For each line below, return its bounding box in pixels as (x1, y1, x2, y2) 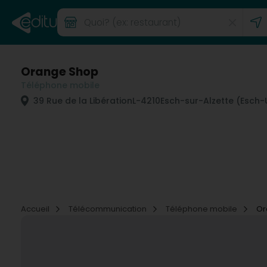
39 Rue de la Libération (31, 95, 132, 107)
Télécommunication (69, 203, 148, 215)
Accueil (21, 203, 51, 215)
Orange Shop (21, 64, 98, 80)
